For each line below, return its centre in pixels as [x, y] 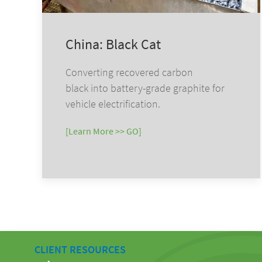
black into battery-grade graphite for [145, 88]
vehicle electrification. [113, 104]
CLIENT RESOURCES [80, 249]
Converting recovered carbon [129, 72]
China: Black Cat [113, 44]
